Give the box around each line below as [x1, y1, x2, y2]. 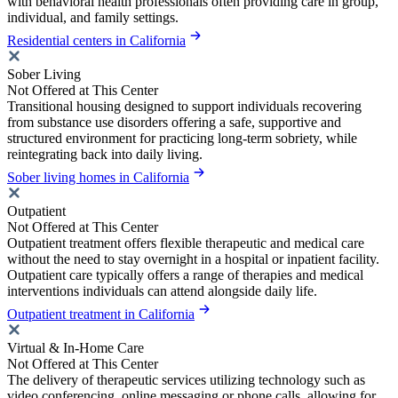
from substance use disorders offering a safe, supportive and [7, 115, 341, 131]
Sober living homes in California [7, 170, 189, 186]
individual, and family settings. [7, 10, 179, 26]
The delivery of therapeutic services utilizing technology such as [7, 372, 365, 388]
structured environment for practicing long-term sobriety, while [7, 131, 357, 147]
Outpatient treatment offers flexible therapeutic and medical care [7, 235, 364, 251]
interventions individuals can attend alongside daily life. [7, 283, 317, 299]
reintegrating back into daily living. [7, 147, 203, 163]
